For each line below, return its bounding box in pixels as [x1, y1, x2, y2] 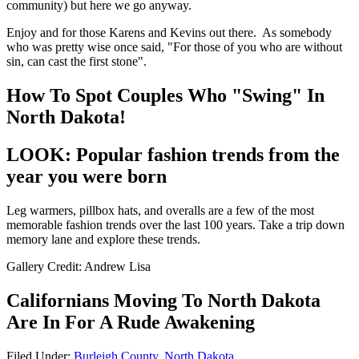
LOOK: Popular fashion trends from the [6, 144, 340, 166]
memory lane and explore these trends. [6, 232, 204, 247]
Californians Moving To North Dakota [6, 290, 321, 312]
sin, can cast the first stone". [6, 54, 147, 69]
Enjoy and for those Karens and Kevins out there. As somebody [6, 26, 332, 40]
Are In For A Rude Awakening [6, 312, 255, 333]
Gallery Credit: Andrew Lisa [6, 260, 151, 274]
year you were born [6, 166, 167, 188]
